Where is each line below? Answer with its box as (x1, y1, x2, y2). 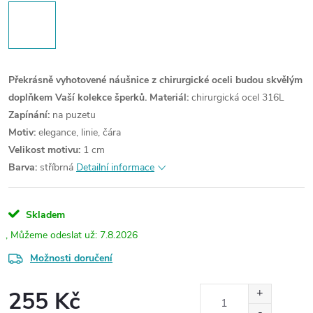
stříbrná (37, 161, 73, 174)
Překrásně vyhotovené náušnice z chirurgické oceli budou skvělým (8, 73, 303, 87)
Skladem (23, 208, 65, 221)
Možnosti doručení (30, 252, 112, 265)
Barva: (8, 161, 37, 174)
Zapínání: (8, 108, 52, 122)
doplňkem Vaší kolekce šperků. (8, 91, 147, 104)
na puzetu (52, 108, 96, 122)
